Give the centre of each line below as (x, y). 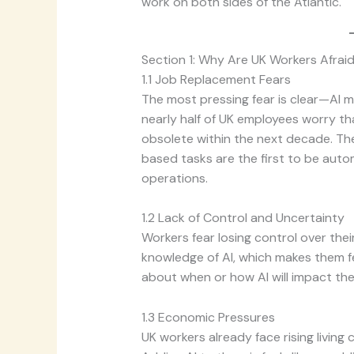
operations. (174, 178)
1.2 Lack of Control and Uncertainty (243, 218)
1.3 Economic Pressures (208, 317)
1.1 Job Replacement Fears (216, 79)
